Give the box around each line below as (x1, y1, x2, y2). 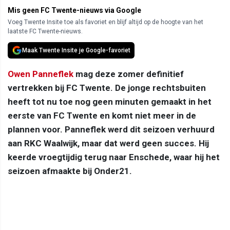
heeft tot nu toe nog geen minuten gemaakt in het (8, 97, 212, 107)
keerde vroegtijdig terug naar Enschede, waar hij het (8, 152, 220, 163)
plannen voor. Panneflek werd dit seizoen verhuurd (8, 124, 215, 135)
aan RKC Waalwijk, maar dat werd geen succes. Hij (8, 138, 209, 149)
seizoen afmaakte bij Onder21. (8, 166, 132, 177)
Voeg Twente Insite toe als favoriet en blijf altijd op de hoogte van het (8, 18, 203, 26)
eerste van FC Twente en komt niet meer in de (8, 110, 196, 121)
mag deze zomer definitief (73, 69, 184, 80)
